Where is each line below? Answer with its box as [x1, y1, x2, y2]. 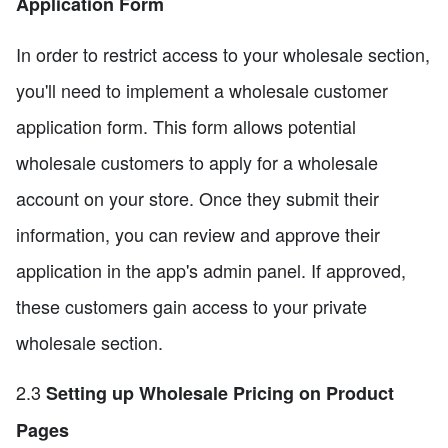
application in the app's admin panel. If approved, [16, 257, 406, 284]
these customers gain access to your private [16, 293, 367, 320]
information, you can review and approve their [16, 221, 380, 248]
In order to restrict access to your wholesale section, [16, 41, 430, 68]
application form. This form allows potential [16, 113, 356, 140]
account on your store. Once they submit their [16, 185, 379, 212]
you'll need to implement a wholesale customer [16, 77, 388, 104]
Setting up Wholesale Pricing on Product [46, 380, 394, 407]
